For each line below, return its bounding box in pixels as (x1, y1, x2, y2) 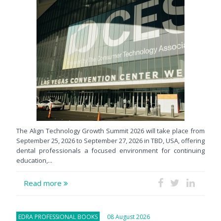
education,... (16, 156, 52, 165)
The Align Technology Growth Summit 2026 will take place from (16, 126, 205, 136)
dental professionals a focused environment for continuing (16, 146, 205, 155)
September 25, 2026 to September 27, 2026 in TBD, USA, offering (16, 136, 205, 146)
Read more (24, 178, 64, 188)
